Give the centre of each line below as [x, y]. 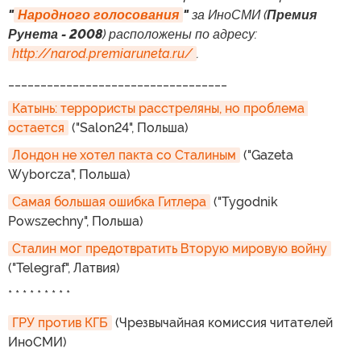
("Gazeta [267, 155]
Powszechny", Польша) [76, 221]
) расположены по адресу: [180, 34]
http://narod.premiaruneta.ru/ [102, 53]
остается [36, 127]
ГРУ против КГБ [60, 322]
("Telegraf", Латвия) [64, 268]
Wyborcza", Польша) [69, 174]
